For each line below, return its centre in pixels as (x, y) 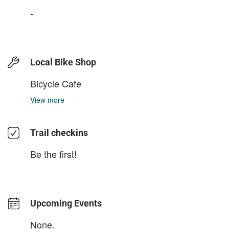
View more (47, 100)
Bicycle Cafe (56, 84)
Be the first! (53, 154)
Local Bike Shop (63, 62)
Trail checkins (59, 133)
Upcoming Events (66, 203)
